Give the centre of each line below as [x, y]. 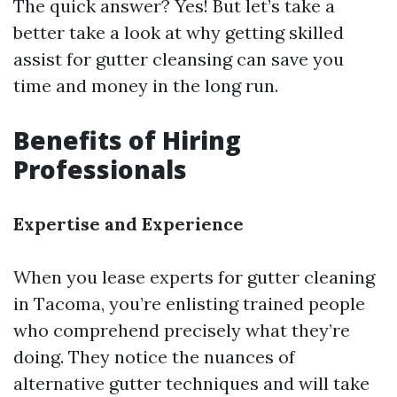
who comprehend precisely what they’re [182, 331]
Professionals [100, 170]
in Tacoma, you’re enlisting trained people [189, 304]
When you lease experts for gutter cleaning [194, 277]
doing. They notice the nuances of [154, 357]
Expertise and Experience [128, 224]
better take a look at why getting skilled [179, 33]
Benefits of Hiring [127, 140]
